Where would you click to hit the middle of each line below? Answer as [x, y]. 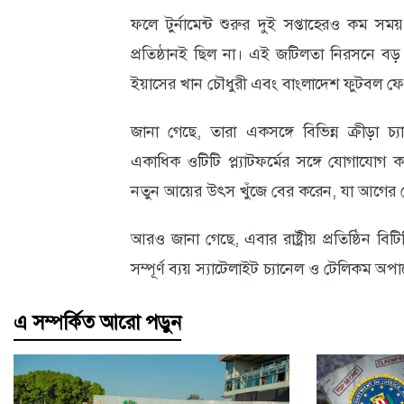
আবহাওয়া [61, 37]
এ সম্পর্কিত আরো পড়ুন [97, 323]
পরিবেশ [55, 100]
